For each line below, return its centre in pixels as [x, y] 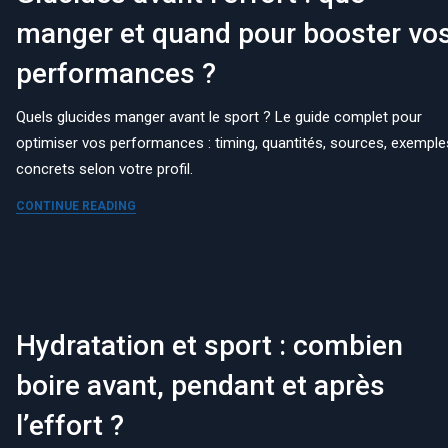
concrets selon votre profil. [105, 168]
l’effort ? [70, 425]
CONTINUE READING [76, 205]
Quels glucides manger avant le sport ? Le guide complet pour [219, 116]
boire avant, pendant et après [201, 385]
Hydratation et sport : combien [210, 345]
